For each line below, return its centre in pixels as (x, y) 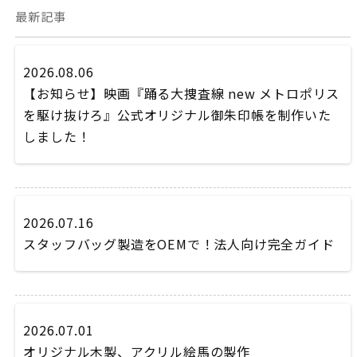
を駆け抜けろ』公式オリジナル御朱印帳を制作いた (177, 115)
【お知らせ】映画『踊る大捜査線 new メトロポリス (182, 93)
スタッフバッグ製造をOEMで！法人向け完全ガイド (179, 244)
